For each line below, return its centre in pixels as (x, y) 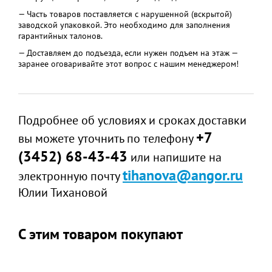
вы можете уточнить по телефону (107, 138)
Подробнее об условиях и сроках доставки (132, 120)
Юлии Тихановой (63, 192)
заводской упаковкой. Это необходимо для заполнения (124, 25)
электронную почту (70, 176)
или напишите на (175, 157)
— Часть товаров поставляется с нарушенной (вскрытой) (125, 14)
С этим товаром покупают (100, 234)
